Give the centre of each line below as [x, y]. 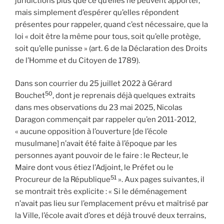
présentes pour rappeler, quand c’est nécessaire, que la [111, 24]
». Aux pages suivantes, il [160, 180]
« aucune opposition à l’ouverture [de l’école [91, 132]
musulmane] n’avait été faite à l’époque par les [96, 144]
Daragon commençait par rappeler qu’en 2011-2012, [105, 120]
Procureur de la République [63, 180]
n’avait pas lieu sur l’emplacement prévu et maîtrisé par [112, 204]
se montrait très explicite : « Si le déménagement [101, 192]
